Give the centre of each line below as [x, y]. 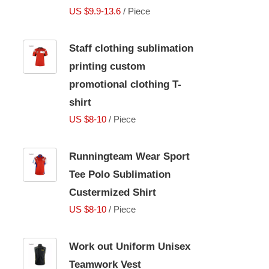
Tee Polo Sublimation [120, 174]
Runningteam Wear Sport [129, 156]
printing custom [107, 66]
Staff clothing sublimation [131, 48]
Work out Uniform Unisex [130, 246]
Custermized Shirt [113, 192]
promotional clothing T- [125, 84]
